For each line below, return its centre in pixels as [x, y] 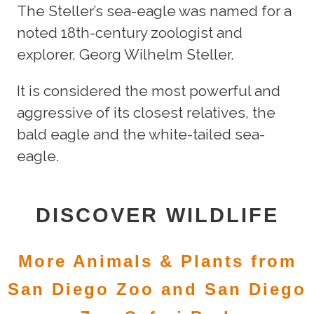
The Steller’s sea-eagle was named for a [154, 11]
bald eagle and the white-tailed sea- [141, 135]
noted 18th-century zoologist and [130, 33]
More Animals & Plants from [157, 261]
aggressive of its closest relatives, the [146, 113]
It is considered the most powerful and [149, 91]
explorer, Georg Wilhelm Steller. [125, 55]
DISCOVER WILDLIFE [157, 216]
